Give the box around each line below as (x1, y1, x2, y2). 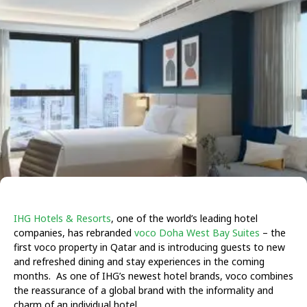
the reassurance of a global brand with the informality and (14, 283, 273, 297)
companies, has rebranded (14, 225, 134, 239)
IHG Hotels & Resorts (14, 211, 111, 225)
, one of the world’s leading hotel (111, 211, 258, 225)
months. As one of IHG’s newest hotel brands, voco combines (14, 269, 293, 282)
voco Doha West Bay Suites (134, 225, 260, 239)
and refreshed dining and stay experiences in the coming (14, 254, 265, 268)
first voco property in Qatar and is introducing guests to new (14, 240, 285, 254)
